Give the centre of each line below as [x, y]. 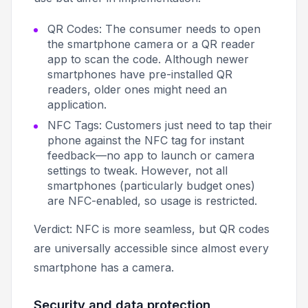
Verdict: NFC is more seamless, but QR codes [152, 229]
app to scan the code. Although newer [148, 59]
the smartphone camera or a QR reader [151, 44]
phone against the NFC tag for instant [146, 140]
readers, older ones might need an [137, 89]
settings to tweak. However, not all [137, 170]
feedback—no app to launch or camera [151, 155]
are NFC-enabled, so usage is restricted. [152, 200]
